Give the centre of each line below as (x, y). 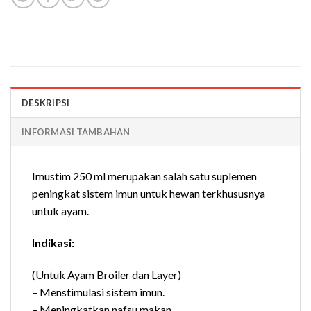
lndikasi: (53, 243)
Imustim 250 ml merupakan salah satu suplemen (144, 176)
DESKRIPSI (46, 103)
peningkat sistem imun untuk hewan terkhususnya (149, 194)
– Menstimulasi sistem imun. (98, 292)
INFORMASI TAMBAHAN (76, 132)
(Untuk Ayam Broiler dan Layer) (107, 274)
